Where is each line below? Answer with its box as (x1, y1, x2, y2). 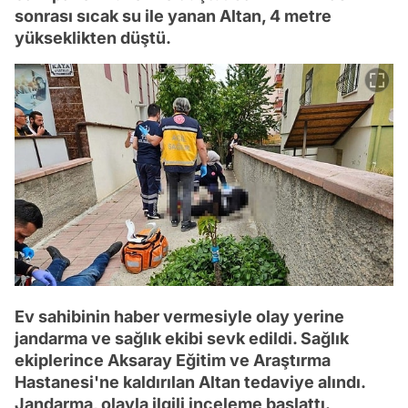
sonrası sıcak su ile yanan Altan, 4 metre (15, 6, 331, 26)
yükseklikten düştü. (15, 28, 171, 48)
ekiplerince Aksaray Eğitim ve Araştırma (15, 350, 331, 370)
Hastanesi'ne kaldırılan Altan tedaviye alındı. (15, 372, 365, 392)
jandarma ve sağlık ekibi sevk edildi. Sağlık (15, 328, 349, 348)
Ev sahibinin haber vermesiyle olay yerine (15, 306, 344, 326)
